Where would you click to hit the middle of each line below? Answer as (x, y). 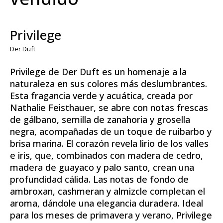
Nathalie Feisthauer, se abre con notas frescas (109, 107)
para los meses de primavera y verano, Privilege (111, 215)
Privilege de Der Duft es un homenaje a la (98, 71)
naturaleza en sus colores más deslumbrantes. (109, 83)
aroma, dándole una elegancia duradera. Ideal (107, 203)
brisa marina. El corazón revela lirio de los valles (109, 143)
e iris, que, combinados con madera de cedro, (107, 155)
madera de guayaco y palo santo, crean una (102, 167)
